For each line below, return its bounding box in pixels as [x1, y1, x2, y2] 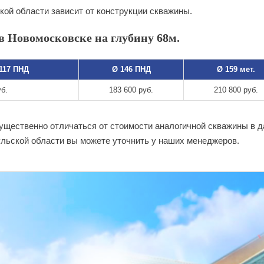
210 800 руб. [214, 85, 258, 94]
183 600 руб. [109, 85, 153, 94]
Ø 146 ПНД [111, 64, 151, 74]
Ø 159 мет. [217, 64, 255, 74]
